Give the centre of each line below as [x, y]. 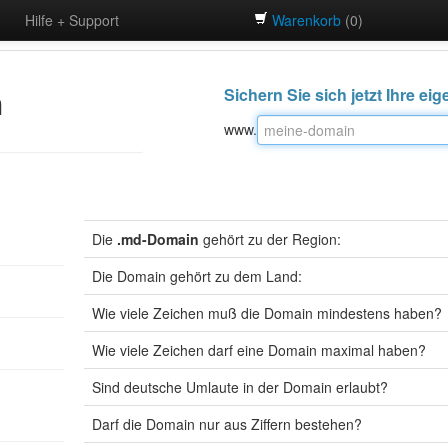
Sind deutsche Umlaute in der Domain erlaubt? [240, 387]
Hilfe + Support [72, 20]
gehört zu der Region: [270, 239]
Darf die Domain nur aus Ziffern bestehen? [227, 424]
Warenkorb [306, 20]
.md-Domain [158, 239]
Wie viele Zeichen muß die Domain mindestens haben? [267, 313]
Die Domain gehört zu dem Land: [197, 276]
